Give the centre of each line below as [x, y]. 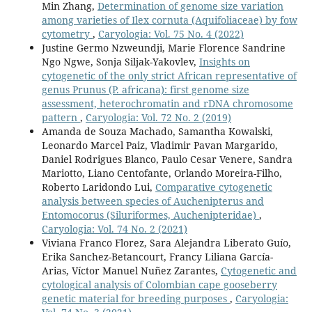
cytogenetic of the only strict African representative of [169, 75]
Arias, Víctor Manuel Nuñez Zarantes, [131, 270]
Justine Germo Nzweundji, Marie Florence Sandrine [163, 47]
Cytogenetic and [258, 270]
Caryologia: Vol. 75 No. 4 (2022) [171, 33]
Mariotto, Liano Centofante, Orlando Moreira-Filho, [162, 173]
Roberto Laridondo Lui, [98, 187]
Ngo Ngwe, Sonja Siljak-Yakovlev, [120, 61]
